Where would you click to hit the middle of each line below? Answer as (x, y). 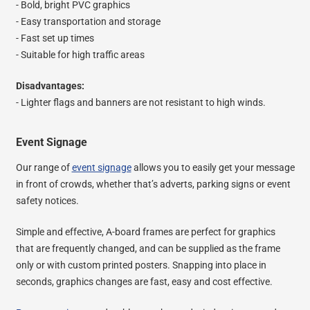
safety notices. (47, 200)
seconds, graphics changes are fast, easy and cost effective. (144, 281)
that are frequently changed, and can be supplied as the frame (148, 248)
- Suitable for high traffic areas (80, 54)
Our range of (44, 167)
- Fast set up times (55, 38)
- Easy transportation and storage (88, 21)
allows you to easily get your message (213, 167)
